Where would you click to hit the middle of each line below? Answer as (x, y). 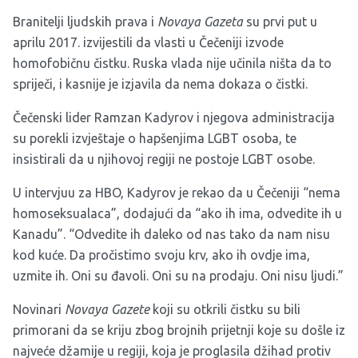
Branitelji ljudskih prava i (85, 22)
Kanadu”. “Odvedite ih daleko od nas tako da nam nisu (171, 235)
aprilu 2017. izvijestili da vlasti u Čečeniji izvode (148, 43)
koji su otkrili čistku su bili (227, 310)
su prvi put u (282, 22)
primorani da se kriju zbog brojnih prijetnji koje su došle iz (179, 330)
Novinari (39, 310)
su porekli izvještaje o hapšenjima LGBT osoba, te (155, 139)
